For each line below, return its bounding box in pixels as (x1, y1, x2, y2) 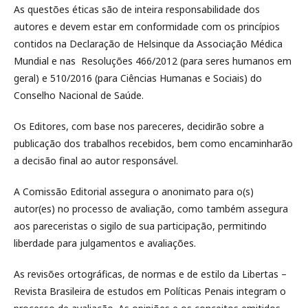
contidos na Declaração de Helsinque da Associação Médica (14, 37, 283, 50)
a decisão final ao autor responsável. (14, 154, 178, 167)
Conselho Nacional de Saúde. (14, 89, 144, 102)
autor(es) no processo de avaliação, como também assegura (14, 202, 288, 215)
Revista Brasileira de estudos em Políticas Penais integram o (14, 285, 286, 298)
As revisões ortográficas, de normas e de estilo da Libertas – (14, 267, 287, 280)
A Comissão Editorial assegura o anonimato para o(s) (14, 185, 254, 198)
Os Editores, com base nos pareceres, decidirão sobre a (14, 120, 264, 133)
